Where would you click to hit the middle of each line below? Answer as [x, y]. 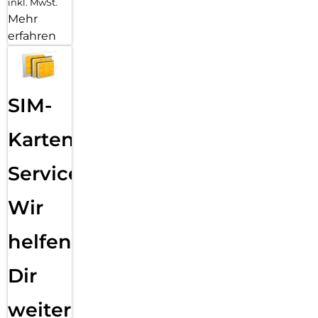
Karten [41, 139]
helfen [40, 241]
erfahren [32, 36]
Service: [46, 173]
